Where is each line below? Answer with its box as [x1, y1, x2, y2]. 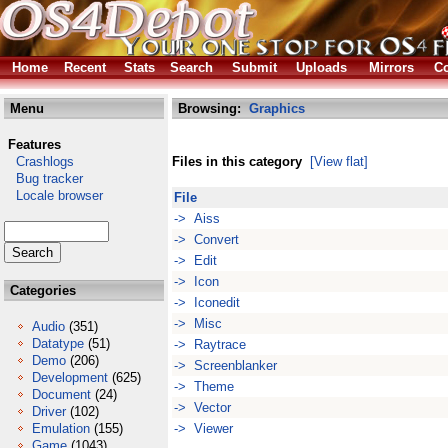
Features [8, 137, 61, 152]
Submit [232, 60, 277, 75]
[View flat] [310, 154, 368, 169]
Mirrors [369, 60, 414, 75]
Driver [32, 404, 66, 419]
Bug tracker [4, 171, 83, 186]
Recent [64, 60, 106, 75]
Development [32, 370, 108, 385]
